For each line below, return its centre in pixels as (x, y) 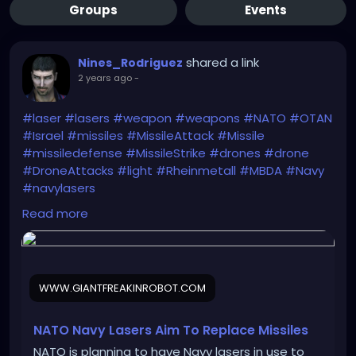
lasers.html (54, 223)
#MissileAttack (170, 136)
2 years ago (105, 78)
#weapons (207, 118)
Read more (55, 214)
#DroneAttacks (68, 171)
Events (266, 10)
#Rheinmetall (196, 171)
